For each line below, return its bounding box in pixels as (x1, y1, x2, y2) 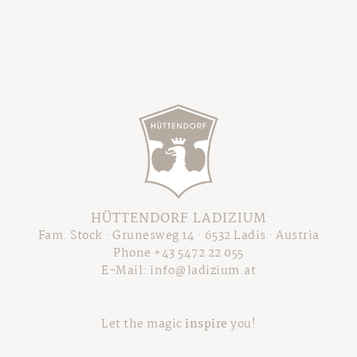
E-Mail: (101, 261, 150, 280)
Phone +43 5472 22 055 (113, 244, 244, 263)
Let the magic (101, 315, 185, 334)
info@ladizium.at (150, 261, 256, 280)
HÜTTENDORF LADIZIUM (91, 208, 266, 229)
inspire (185, 315, 228, 334)
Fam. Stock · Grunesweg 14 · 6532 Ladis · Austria (37, 226, 320, 245)
